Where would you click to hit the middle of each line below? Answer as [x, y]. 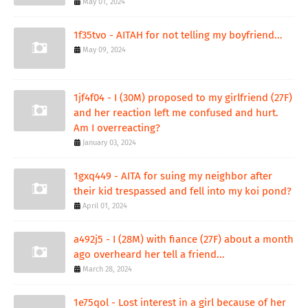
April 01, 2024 [105, 206]
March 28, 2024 [107, 269]
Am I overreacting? [117, 128]
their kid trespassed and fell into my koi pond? [183, 191]
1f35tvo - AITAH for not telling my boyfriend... [178, 35]
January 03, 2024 [109, 143]
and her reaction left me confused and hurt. [176, 113]
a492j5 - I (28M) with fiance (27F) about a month [184, 240]
